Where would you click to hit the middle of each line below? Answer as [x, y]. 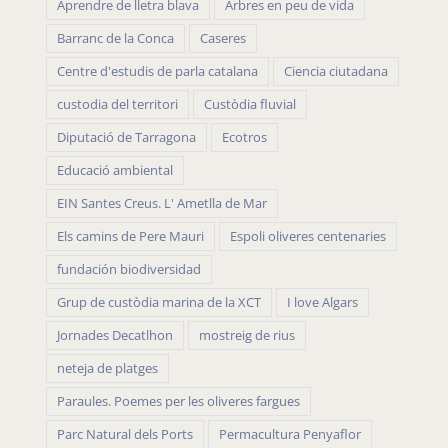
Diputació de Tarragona [126, 138]
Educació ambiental [115, 171]
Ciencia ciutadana [336, 72]
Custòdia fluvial [250, 105]
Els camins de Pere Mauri [130, 237]
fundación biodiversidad [129, 270]
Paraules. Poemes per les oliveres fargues [178, 402]
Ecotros [244, 138]
